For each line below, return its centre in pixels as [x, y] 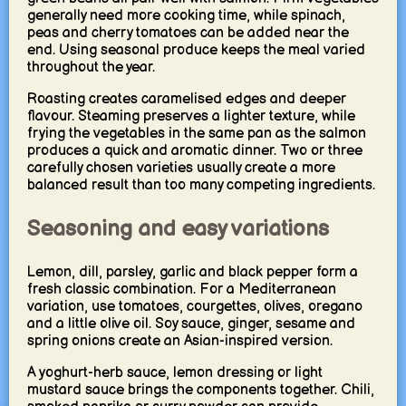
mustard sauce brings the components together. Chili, [200, 390]
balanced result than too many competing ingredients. [201, 185]
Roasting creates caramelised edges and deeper [186, 99]
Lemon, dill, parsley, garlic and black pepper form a [192, 272]
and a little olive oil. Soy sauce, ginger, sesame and [191, 324]
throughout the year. [91, 67]
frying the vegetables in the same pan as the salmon [196, 133]
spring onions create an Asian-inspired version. [179, 341]
